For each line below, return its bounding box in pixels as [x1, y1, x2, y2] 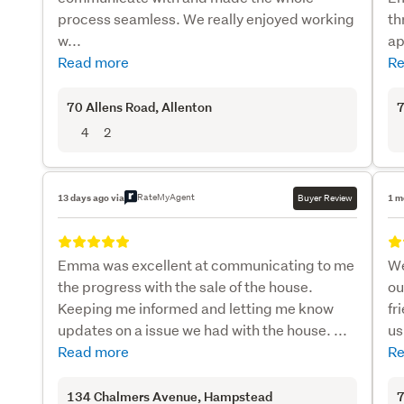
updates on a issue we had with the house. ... [58, 320, 348, 339]
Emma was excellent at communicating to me [58, 255, 355, 274]
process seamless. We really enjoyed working [58, 9, 355, 28]
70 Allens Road [67, 98, 156, 115]
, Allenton [155, 98, 213, 115]
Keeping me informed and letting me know [58, 298, 335, 317]
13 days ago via [58, 191, 125, 204]
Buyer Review [297, 191, 353, 205]
